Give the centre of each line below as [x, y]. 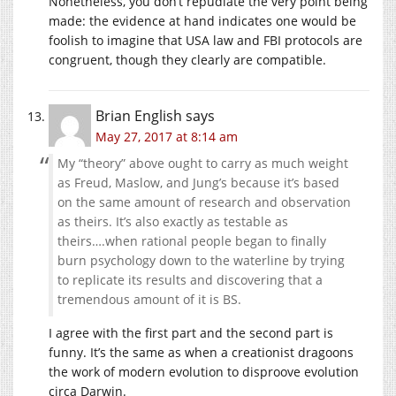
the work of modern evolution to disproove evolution [204, 371]
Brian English [139, 115]
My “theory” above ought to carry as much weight [203, 163]
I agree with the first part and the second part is [191, 332]
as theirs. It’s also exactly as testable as [173, 221]
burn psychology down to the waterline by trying [201, 260]
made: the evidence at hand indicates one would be [202, 20]
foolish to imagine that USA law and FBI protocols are [206, 40]
